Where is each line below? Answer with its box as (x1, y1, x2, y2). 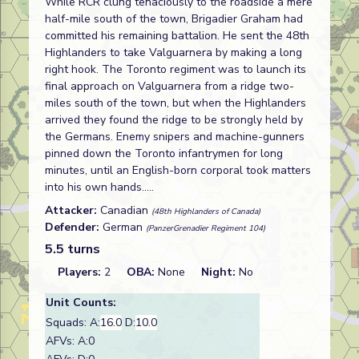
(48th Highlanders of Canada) (151, 206, 260, 217)
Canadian (100, 203, 151, 218)
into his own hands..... (45, 179, 154, 195)
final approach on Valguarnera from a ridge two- (45, 79, 294, 94)
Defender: (45, 220, 103, 235)
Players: (58, 264, 104, 280)
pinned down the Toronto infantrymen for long (45, 146, 283, 161)
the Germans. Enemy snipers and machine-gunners (45, 129, 305, 144)
